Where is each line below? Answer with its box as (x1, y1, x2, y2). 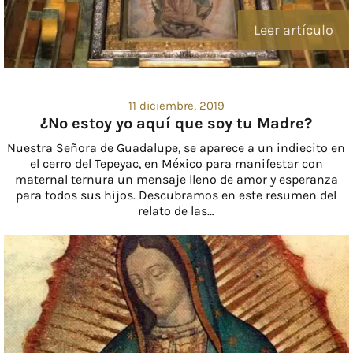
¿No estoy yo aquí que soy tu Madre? (40, 114, 313, 133)
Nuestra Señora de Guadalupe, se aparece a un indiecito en (7, 140, 346, 156)
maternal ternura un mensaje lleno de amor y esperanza (14, 172, 338, 188)
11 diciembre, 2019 (128, 98, 225, 113)
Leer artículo (254, 21, 334, 39)
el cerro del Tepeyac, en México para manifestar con (29, 156, 323, 172)
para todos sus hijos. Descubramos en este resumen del (16, 188, 337, 203)
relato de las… (138, 203, 215, 219)
